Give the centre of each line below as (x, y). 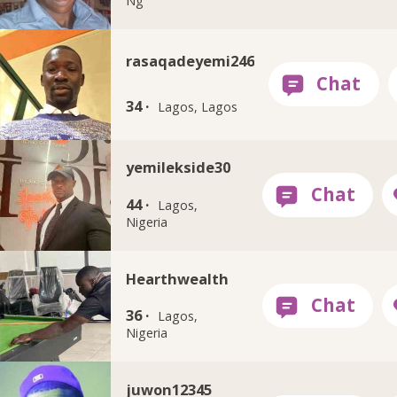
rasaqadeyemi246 (190, 60)
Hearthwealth (177, 278)
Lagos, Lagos (198, 106)
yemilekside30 (178, 167)
